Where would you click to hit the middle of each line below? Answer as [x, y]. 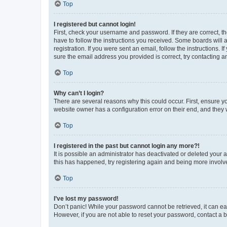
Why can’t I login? [79, 93]
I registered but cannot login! [95, 24]
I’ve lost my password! [86, 198]
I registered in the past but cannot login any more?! [127, 146]
